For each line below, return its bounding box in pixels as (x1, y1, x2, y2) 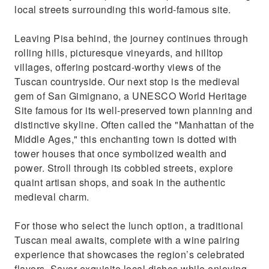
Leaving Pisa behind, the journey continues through (14, 31, 248, 45)
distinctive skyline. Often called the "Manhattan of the (14, 118, 255, 131)
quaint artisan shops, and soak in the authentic (14, 175, 226, 189)
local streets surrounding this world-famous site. (14, 2, 231, 16)
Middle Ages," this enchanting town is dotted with (14, 132, 237, 146)
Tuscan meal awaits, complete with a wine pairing (14, 233, 240, 247)
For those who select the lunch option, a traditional (14, 219, 243, 232)
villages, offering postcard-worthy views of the (14, 60, 222, 74)
